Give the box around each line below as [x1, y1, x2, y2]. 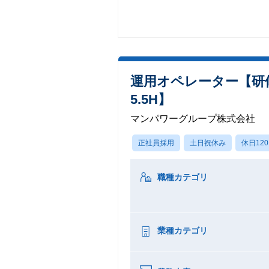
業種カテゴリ [157, 226, 208, 235]
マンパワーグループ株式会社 [130, 113, 255, 124]
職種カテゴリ [157, 172, 208, 182]
